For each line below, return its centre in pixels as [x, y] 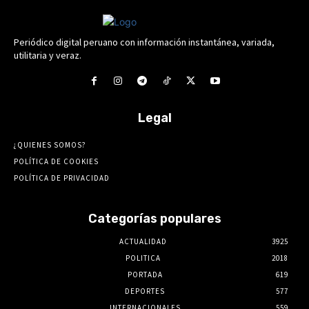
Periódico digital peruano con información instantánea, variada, [144, 42]
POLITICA [143, 258]
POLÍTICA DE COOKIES [56, 162]
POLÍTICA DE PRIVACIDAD [62, 178]
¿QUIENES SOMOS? [50, 145]
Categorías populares [154, 219]
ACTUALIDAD [143, 242]
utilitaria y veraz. [48, 56]
